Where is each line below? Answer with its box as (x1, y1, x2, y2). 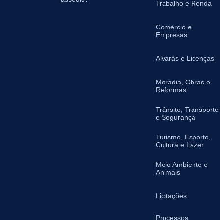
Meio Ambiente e (156, 161, 208, 168)
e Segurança (156, 113, 196, 121)
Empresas (156, 31, 188, 39)
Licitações (156, 192, 187, 200)
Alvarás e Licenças (156, 55, 215, 62)
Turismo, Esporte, (156, 133, 211, 141)
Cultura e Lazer (156, 141, 204, 149)
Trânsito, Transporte (156, 106, 219, 113)
